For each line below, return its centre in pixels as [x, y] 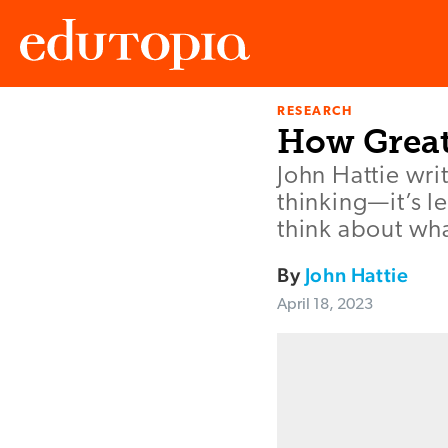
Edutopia [48, 130]
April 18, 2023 [325, 305]
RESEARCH [315, 112]
